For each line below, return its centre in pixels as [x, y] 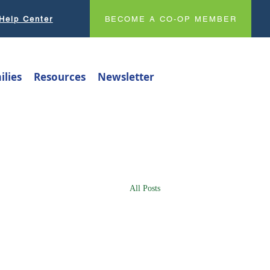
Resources [60, 77]
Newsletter [126, 77]
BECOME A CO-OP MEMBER [171, 19]
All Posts [145, 188]
